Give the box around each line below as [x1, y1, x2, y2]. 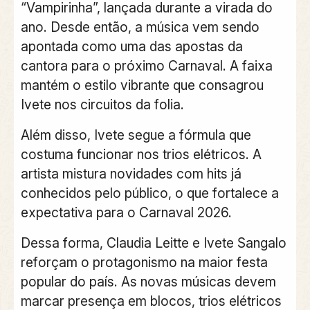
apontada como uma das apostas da [20, 38, 243, 55]
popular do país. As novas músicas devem [20, 273, 276, 291]
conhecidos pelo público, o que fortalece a [20, 185, 279, 202]
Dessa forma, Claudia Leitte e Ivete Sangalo [20, 235, 286, 252]
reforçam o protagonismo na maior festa [20, 254, 268, 271]
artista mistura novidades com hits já [20, 165, 241, 183]
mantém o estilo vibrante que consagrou [20, 77, 264, 94]
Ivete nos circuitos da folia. [20, 96, 184, 113]
